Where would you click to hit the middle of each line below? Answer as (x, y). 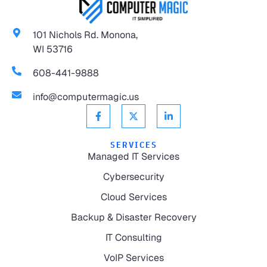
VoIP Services (133, 257)
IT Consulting (133, 237)
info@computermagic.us (86, 97)
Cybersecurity (133, 176)
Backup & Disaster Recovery (133, 217)
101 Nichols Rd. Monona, (85, 35)
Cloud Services (133, 197)
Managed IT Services (133, 156)
